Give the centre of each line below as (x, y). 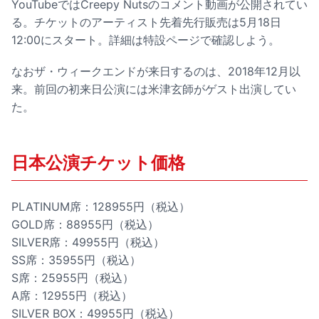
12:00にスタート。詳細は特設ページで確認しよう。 (146, 40)
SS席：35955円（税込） (76, 260)
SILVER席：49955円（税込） (88, 242)
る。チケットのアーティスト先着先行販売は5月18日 (146, 22)
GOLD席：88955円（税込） (85, 225)
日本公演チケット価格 (98, 163)
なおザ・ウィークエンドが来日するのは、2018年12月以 (156, 72)
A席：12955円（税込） (72, 296)
